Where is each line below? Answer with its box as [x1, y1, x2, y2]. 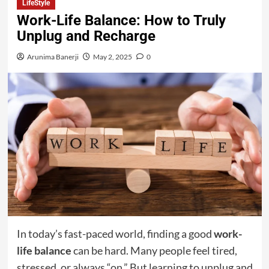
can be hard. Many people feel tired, [71, 243, 237, 257]
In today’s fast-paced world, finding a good [16, 226, 214, 240]
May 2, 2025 [92, 52, 132, 62]
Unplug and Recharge [16, 28, 156, 45]
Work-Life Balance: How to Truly [16, 12, 226, 29]
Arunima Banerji [26, 52, 79, 62]
